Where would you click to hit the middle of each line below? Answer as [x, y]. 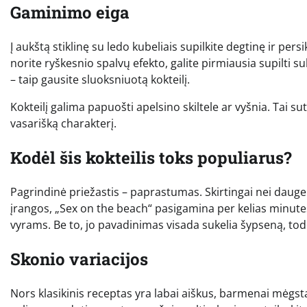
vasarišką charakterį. [63, 124]
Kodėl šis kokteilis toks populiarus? [151, 158]
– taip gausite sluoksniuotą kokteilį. [100, 80]
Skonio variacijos [79, 259]
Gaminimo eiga [70, 13]
